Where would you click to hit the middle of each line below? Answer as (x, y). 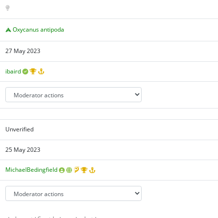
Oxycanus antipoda (39, 29)
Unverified (20, 129)
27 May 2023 (23, 51)
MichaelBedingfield (32, 170)
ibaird (13, 71)
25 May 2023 (23, 150)
